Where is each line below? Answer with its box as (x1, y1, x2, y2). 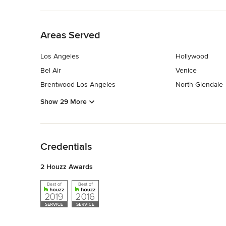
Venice (175, 66, 197, 75)
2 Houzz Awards (40, 162, 93, 171)
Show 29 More (40, 97, 87, 106)
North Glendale (175, 80, 223, 89)
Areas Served (40, 29, 100, 42)
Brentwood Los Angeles (40, 80, 116, 89)
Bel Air (40, 66, 61, 75)
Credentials (40, 140, 92, 153)
